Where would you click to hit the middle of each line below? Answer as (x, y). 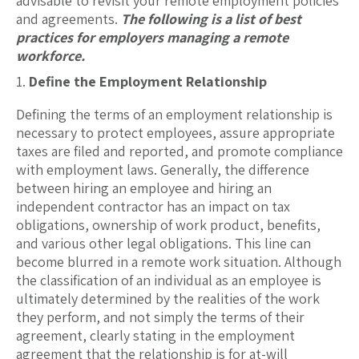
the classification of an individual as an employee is (169, 280)
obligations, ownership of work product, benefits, (168, 225)
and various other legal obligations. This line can (163, 244)
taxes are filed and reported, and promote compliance (179, 151)
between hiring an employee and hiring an (144, 188)
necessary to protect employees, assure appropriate (175, 133)
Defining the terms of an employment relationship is (174, 115)
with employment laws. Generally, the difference (163, 170)
